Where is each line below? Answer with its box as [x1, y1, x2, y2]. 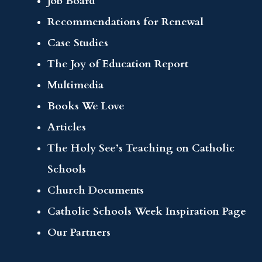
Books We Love [47, 98, 125, 113]
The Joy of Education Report [47, 56, 189, 71]
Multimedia [47, 77, 104, 92]
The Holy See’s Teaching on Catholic [47, 140, 235, 156]
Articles [47, 119, 87, 135]
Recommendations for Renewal [47, 14, 204, 29]
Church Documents [47, 182, 144, 198]
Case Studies [47, 35, 109, 50]
